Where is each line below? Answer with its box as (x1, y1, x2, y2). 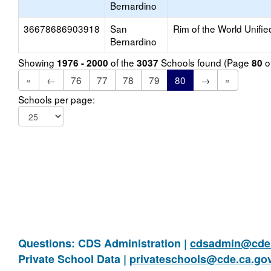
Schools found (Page (158, 56, 252, 69)
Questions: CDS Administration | (18, 235, 190, 251)
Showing (18, 56, 57, 69)
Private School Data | (18, 251, 129, 267)
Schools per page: (18, 93, 95, 106)
